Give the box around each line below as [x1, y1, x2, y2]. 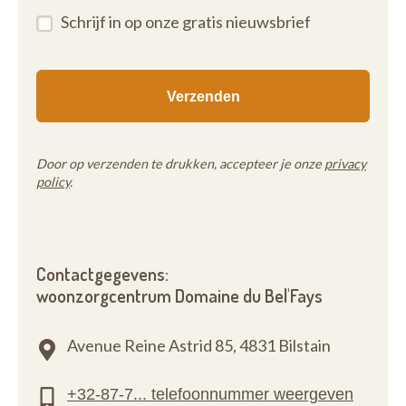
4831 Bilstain [239, 335, 331, 355]
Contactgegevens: [36, 263, 169, 285]
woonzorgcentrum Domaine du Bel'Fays [36, 285, 323, 307]
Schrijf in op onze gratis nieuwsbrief [61, 12, 311, 32]
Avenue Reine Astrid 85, [67, 335, 237, 355]
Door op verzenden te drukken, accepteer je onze [36, 156, 324, 171]
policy [36, 174, 70, 189]
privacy [324, 156, 366, 171]
